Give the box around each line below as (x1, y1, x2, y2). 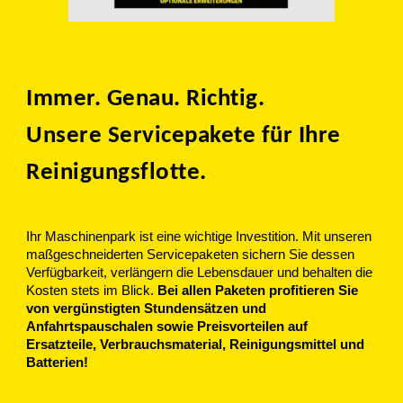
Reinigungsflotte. (26, 161, 213, 186)
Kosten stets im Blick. (26, 283, 158, 299)
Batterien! (26, 355, 89, 371)
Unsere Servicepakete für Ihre (26, 124, 341, 149)
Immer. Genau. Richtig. (26, 87, 265, 112)
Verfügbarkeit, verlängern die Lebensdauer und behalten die (26, 265, 373, 281)
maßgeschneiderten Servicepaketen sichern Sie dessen (26, 247, 355, 263)
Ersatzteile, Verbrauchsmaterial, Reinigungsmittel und (26, 337, 365, 353)
